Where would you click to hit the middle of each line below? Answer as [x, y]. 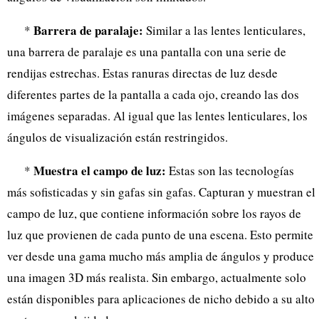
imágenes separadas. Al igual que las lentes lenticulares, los [157, 115]
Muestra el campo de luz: [100, 170]
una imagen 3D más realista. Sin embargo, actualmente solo [157, 277]
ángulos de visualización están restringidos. [117, 137]
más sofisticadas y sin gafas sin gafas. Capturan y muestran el [161, 192]
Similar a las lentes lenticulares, [224, 30]
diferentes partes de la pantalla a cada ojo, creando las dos [153, 94]
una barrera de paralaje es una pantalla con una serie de [147, 51]
